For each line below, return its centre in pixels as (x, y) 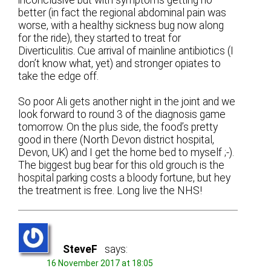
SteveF (80, 249)
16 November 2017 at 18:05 (100, 263)
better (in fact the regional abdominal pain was (122, 12)
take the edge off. (59, 76)
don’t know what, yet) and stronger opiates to (120, 63)
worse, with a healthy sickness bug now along (121, 25)
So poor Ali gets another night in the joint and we (127, 101)
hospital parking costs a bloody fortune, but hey (125, 178)
